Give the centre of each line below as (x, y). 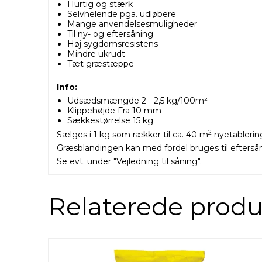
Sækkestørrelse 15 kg (110, 121)
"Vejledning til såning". (158, 162)
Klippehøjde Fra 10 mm (114, 111)
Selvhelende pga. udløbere (121, 14)
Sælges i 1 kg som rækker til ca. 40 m (132, 135)
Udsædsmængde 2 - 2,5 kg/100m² (137, 101)
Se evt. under (85, 162)
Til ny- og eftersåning (110, 34)
